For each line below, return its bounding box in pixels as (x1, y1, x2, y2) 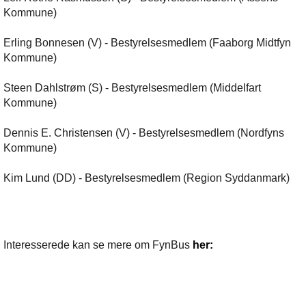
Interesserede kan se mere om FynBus (3, 239, 193, 251)
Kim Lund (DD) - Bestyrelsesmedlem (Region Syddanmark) (3, 172, 290, 184)
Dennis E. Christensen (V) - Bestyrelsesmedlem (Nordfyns (3, 127, 284, 139)
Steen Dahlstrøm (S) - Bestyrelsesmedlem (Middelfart (3, 82, 261, 94)
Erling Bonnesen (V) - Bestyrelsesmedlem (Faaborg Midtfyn (3, 37, 291, 48)
